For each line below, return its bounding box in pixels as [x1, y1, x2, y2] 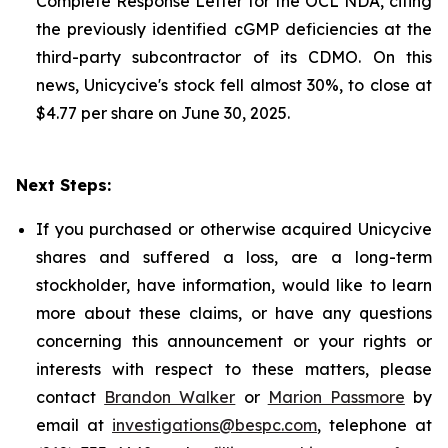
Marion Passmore [267, 387, 405, 407]
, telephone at [317, 415, 432, 435]
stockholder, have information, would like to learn [36, 275, 432, 295]
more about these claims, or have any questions [36, 303, 432, 323]
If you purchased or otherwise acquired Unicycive [36, 219, 432, 239]
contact [36, 387, 105, 407]
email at [36, 415, 112, 435]
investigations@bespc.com [112, 415, 317, 435]
